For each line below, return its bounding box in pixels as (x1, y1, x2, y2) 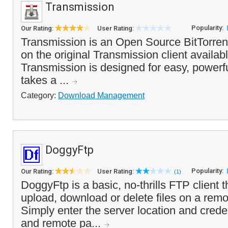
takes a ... (21, 74, 72, 87)
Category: (21, 91, 58, 100)
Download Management (58, 91, 145, 100)
